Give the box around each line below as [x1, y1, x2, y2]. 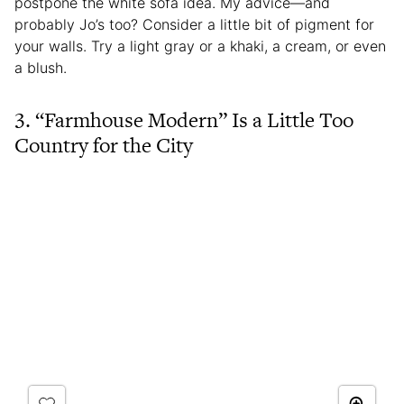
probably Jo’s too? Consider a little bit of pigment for [14, 14, 374, 33]
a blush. [14, 58, 67, 77]
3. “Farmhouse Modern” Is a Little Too [14, 105, 353, 134]
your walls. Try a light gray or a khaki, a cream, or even [14, 36, 386, 55]
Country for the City [14, 130, 193, 160]
